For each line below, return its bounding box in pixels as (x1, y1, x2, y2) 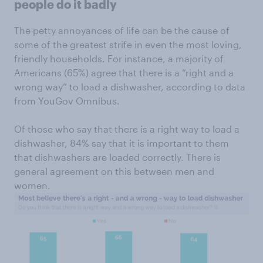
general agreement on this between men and (14, 166, 214, 177)
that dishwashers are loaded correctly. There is (14, 151, 221, 163)
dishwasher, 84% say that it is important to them (14, 137, 229, 149)
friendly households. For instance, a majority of (14, 53, 224, 64)
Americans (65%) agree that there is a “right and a (14, 67, 234, 78)
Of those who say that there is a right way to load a (14, 123, 240, 134)
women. (14, 180, 50, 191)
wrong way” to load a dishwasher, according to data (14, 81, 245, 92)
